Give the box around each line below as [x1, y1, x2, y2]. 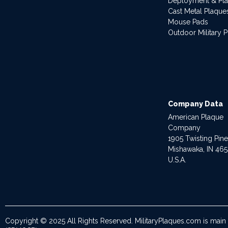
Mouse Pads [167, 17, 208, 26]
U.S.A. [167, 155, 186, 164]
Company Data [167, 99, 223, 108]
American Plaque [167, 112, 223, 121]
